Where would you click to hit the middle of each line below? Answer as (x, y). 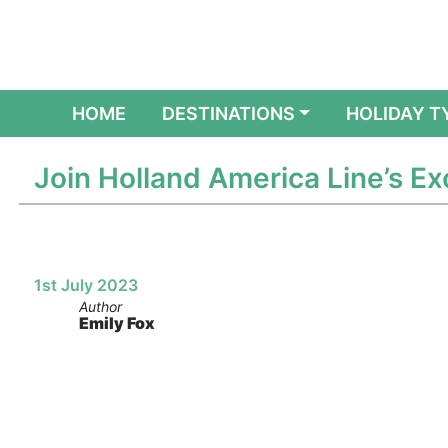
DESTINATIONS (228, 113)
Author (100, 306)
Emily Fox (116, 323)
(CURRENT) (174, 112)
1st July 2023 (85, 285)
